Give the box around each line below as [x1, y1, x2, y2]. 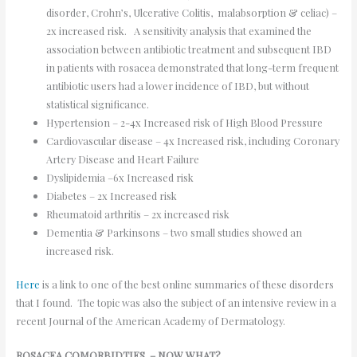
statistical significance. [45, 96, 151, 111]
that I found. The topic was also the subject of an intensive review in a [15, 296, 336, 310]
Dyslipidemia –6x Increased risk [45, 170, 196, 184]
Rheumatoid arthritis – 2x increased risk [45, 206, 232, 221]
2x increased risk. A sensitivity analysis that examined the [45, 23, 312, 37]
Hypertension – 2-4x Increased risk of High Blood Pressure [45, 115, 325, 129]
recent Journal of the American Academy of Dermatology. [15, 314, 290, 328]
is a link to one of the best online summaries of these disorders [41, 277, 334, 292]
